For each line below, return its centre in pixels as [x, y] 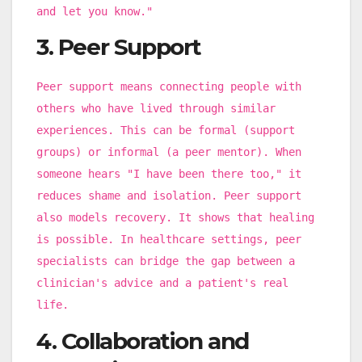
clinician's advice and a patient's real [162, 283]
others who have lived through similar [156, 109]
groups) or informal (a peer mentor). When [169, 152]
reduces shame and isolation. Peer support [169, 196]
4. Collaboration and [143, 341]
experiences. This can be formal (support [166, 130]
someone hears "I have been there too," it [169, 174]
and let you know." [95, 11]
